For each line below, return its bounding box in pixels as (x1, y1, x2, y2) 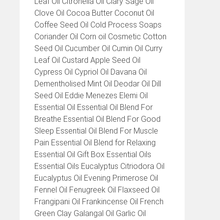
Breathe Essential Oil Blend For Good (34, 114, 161, 124)
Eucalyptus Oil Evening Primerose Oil (34, 173, 158, 183)
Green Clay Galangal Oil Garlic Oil (34, 209, 146, 218)
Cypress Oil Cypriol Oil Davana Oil (34, 67, 147, 77)
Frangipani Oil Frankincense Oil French (34, 197, 164, 206)
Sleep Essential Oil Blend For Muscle (34, 126, 158, 136)
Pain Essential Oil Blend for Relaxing (34, 138, 156, 147)
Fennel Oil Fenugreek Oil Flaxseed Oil (34, 185, 160, 194)
